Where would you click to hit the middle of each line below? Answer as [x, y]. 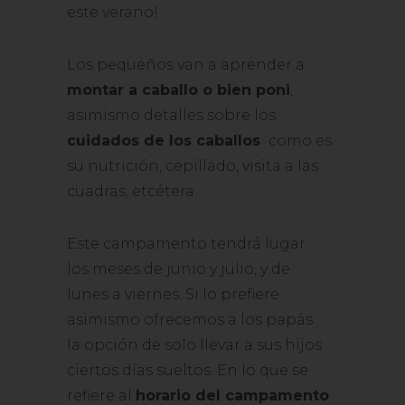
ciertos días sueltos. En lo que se [188, 370]
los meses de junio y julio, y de [179, 269]
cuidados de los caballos [164, 141]
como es [298, 141]
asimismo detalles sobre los [171, 115]
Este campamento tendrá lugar [186, 244]
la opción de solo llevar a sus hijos [194, 345]
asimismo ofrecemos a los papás [190, 320]
